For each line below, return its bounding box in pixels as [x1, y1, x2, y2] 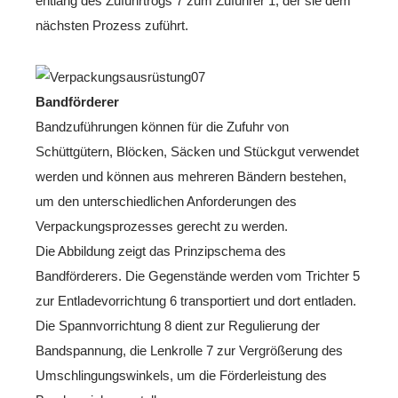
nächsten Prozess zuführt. [36, 18, 188, 33]
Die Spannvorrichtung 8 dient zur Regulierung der [36, 318, 320, 333]
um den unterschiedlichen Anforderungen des [36, 194, 297, 209]
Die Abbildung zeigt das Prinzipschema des [36, 243, 286, 259]
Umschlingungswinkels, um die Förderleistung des [36, 368, 327, 383]
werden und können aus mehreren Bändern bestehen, [36, 169, 346, 184]
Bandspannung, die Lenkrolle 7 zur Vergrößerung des [36, 343, 343, 358]
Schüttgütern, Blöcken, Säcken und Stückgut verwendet [36, 144, 359, 159]
